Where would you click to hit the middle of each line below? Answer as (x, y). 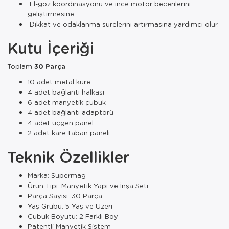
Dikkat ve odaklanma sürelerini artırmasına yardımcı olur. (123, 24)
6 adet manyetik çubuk (67, 102)
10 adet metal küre (59, 81)
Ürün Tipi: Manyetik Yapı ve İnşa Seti (88, 185)
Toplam (21, 66)
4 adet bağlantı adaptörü (71, 112)
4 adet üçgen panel (61, 122)
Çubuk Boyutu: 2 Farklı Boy (73, 216)
